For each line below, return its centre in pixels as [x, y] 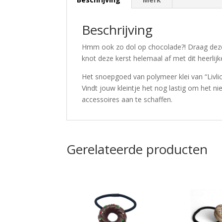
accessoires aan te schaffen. [127, 99]
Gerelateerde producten [137, 149]
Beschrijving [117, 29]
